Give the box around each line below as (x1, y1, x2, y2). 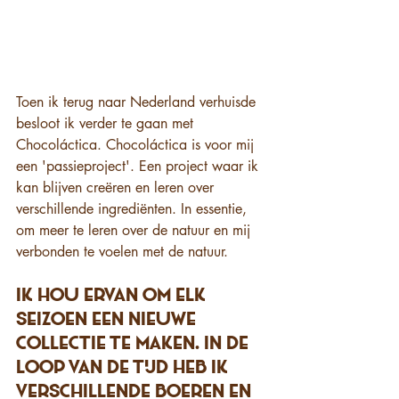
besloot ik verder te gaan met (16, 114, 198, 134)
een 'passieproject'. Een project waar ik (16, 157, 263, 176)
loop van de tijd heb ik (16, 359, 232, 379)
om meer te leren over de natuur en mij (16, 221, 255, 240)
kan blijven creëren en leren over (16, 178, 218, 198)
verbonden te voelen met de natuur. (16, 242, 228, 262)
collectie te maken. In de (16, 335, 253, 354)
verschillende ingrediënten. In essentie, (16, 199, 251, 219)
